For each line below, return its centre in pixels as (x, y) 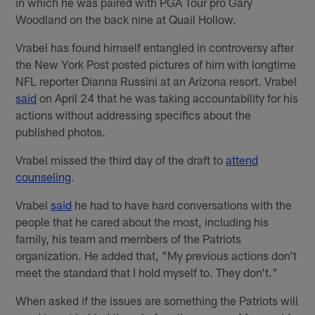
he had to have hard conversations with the (182, 204)
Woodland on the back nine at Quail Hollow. (126, 19)
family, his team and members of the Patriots (129, 238)
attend (242, 159)
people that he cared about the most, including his (142, 221)
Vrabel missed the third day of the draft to (121, 159)
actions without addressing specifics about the (134, 114)
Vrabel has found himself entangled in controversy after (155, 47)
